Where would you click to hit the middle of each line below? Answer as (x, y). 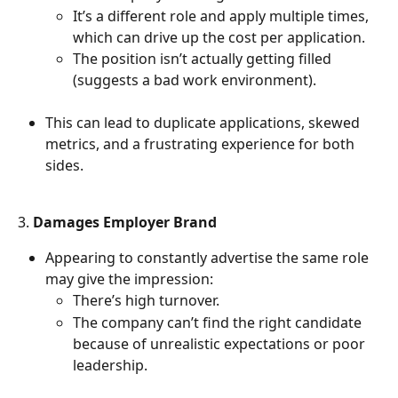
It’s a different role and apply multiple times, (223, 16)
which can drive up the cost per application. (219, 37)
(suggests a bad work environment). (195, 80)
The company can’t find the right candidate (219, 322)
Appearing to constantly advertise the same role (209, 258)
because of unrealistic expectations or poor (221, 343)
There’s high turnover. (146, 301)
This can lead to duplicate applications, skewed (204, 122)
